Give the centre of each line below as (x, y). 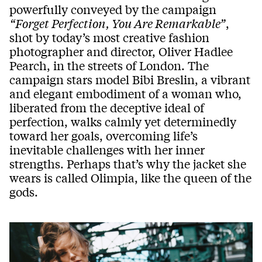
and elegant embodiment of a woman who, (125, 94)
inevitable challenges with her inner (107, 150)
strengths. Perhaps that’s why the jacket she (128, 164)
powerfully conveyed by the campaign (113, 9)
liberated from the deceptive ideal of (107, 108)
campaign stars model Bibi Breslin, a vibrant (130, 80)
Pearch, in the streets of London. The (109, 65)
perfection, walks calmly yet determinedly (123, 122)
